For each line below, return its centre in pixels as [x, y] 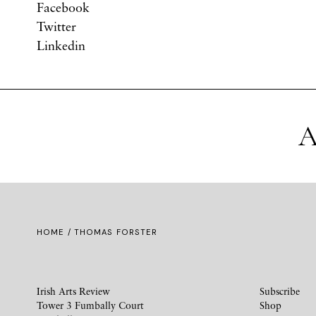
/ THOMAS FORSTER [111, 232]
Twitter [56, 26]
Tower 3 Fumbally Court [90, 305]
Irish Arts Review [73, 291]
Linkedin [61, 45]
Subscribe [280, 291]
